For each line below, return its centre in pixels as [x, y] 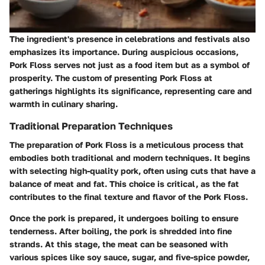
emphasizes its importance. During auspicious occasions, [124, 51]
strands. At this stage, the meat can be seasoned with [119, 244]
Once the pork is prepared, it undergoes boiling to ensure [124, 218]
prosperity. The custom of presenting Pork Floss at [111, 77]
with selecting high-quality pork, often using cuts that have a [132, 171]
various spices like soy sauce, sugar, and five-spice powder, [130, 257]
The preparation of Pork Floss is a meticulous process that [127, 145]
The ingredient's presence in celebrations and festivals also [130, 38]
